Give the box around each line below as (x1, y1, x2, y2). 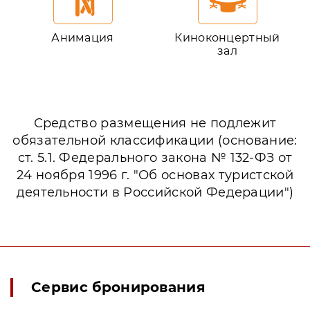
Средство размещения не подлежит (33, 116, 277, 131)
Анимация (51, 31, 114, 45)
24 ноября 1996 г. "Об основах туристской (17, 167, 293, 183)
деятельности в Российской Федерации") (16, 185, 294, 201)
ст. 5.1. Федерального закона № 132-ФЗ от (17, 150, 293, 166)
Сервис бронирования (31, 279, 206, 296)
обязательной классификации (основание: (12, 133, 298, 149)
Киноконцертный (174, 31, 280, 45)
